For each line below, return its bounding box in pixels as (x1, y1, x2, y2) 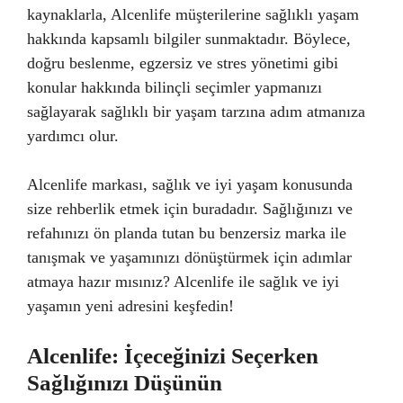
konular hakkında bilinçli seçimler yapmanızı (27, 78, 322, 96)
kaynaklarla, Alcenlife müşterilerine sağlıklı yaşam (27, 5, 359, 23)
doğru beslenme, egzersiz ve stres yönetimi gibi (27, 54, 338, 72)
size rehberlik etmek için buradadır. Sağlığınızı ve (27, 200, 353, 218)
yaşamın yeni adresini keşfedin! (27, 297, 234, 315)
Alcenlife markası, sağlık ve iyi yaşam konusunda (27, 175, 353, 193)
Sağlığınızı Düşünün (27, 371, 222, 395)
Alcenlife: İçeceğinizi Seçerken (27, 344, 318, 368)
